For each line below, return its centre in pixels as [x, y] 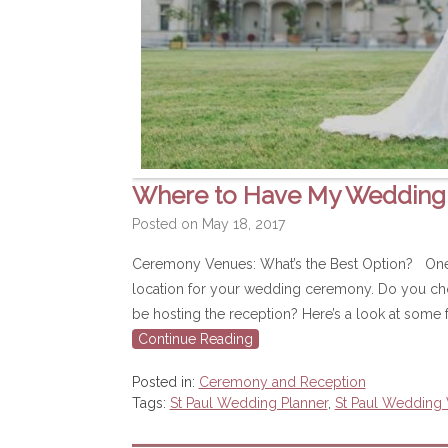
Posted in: [165, 381]
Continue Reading [195, 338]
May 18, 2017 [243, 223]
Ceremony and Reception [282, 381]
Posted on [166, 223]
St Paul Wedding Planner [248, 402]
